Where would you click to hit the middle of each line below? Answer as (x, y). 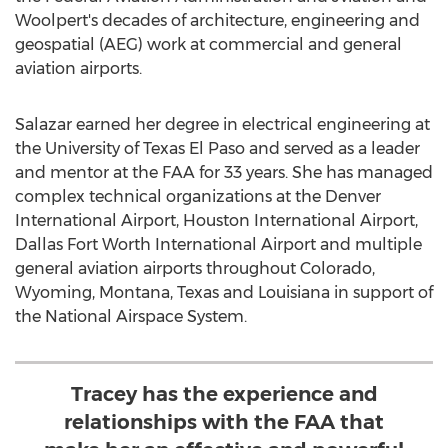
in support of (381, 292)
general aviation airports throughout (157, 268)
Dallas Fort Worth (83, 244)
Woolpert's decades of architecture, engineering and (217, 20)
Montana (134, 292)
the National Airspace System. (131, 316)
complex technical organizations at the (170, 196)
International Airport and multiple (286, 244)
